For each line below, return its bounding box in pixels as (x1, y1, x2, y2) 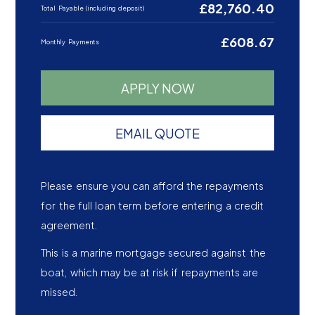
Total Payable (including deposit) (41, 4, 145, 12)
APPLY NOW (120, 79, 195, 96)
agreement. (41, 219, 98, 232)
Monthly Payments (41, 37, 99, 46)
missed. (41, 285, 78, 298)
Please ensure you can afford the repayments (41, 179, 264, 193)
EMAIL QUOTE (115, 124, 200, 141)
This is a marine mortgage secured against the (41, 245, 266, 259)
